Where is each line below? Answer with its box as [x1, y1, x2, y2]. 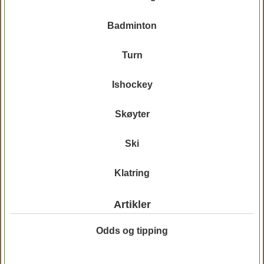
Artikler [113, 199, 151, 210]
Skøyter [114, 109, 150, 119]
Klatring [114, 168, 150, 178]
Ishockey [111, 80, 153, 90]
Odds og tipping [96, 226, 168, 236]
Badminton [107, 21, 157, 31]
